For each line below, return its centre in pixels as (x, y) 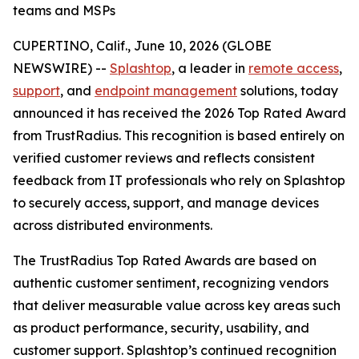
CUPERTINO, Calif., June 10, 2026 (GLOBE (142, 46)
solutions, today (288, 91)
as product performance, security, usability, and (161, 328)
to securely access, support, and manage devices (166, 203)
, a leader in (210, 68)
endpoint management (166, 91)
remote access (294, 68)
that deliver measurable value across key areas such (177, 305)
